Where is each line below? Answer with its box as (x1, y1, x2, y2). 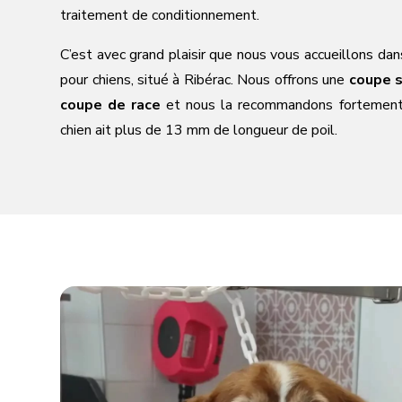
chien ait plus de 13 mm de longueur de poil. (60, 119, 338, 140)
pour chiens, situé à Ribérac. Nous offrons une (60, 69, 349, 90)
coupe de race (60, 94, 162, 115)
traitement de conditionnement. (60, 4, 260, 25)
